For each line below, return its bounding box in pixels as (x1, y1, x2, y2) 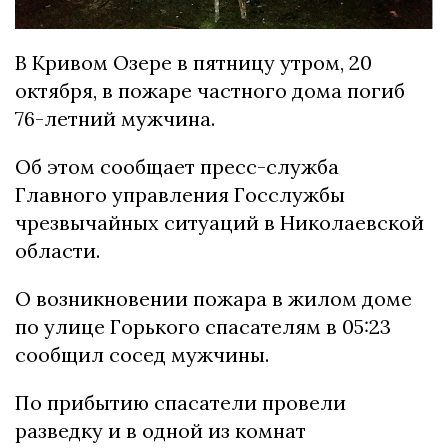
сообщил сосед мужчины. (15, 342, 269, 368)
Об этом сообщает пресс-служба (15, 154, 339, 180)
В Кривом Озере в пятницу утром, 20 (15, 50, 372, 76)
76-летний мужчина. (15, 106, 215, 132)
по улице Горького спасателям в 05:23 (15, 314, 391, 340)
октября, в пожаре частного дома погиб (15, 78, 405, 104)
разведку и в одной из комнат (15, 418, 306, 444)
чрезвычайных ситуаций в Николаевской (15, 210, 424, 236)
